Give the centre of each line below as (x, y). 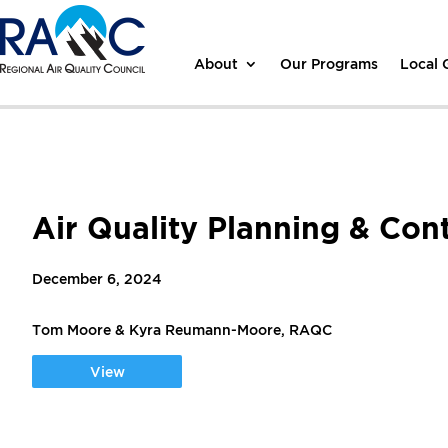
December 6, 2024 (97, 278)
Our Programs (329, 63)
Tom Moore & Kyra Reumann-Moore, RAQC (182, 329)
